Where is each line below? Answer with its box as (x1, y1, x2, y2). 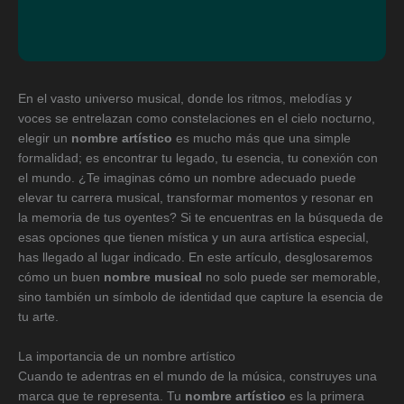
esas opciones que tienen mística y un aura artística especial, (18, 231, 369, 245)
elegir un (18, 132, 71, 146)
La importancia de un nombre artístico (18, 350, 235, 364)
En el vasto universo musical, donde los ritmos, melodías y (18, 92, 352, 106)
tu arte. (18, 310, 59, 325)
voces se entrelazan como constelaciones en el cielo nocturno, (18, 112, 375, 126)
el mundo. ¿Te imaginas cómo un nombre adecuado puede (18, 171, 356, 186)
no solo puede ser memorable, (202, 271, 381, 285)
